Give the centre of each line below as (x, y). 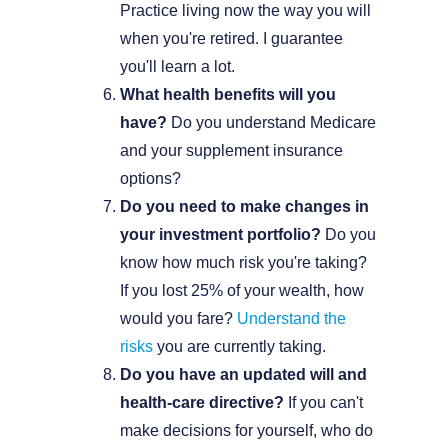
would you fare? (178, 319)
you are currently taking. (239, 347)
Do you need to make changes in (244, 207)
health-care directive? (202, 403)
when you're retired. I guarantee (231, 39)
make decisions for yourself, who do (246, 431)
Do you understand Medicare (271, 123)
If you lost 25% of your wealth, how (242, 291)
